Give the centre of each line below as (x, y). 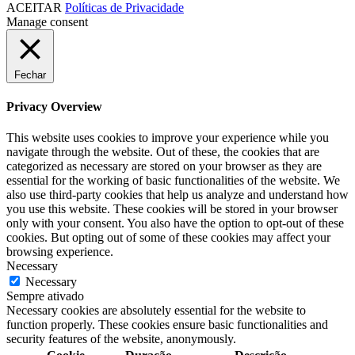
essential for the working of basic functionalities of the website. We (173, 181)
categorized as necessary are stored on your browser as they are (164, 166)
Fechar (30, 74)
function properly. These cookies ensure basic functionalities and (167, 325)
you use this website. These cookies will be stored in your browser (172, 209)
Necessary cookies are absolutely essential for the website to (156, 311)
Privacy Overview (54, 106)
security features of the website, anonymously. (121, 339)
